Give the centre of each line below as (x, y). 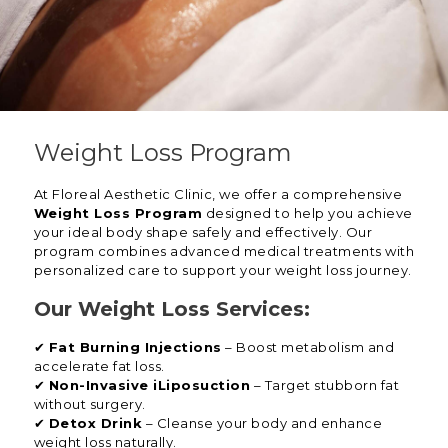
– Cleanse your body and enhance (262, 423)
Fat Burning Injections (135, 347)
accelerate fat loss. (99, 366)
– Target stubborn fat (325, 385)
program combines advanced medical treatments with (224, 251)
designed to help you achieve (307, 213)
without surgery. (89, 404)
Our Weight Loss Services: (171, 309)
